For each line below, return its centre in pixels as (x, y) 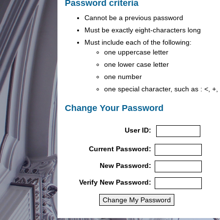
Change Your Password (114, 108)
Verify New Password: (115, 182)
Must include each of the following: (138, 42)
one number (123, 77)
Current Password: (120, 149)
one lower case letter (137, 64)
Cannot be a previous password (134, 18)
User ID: (138, 130)
